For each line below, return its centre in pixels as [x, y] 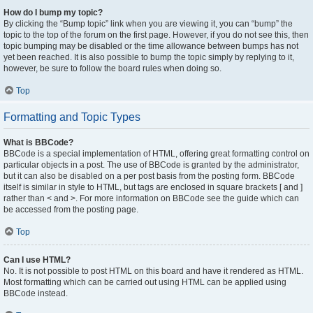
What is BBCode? [38, 143]
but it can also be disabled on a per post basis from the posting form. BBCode [149, 176]
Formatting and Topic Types [72, 117]
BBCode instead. [36, 293]
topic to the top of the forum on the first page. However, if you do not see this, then [156, 35]
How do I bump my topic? [53, 13]
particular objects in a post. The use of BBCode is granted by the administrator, [151, 165]
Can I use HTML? [37, 260]
